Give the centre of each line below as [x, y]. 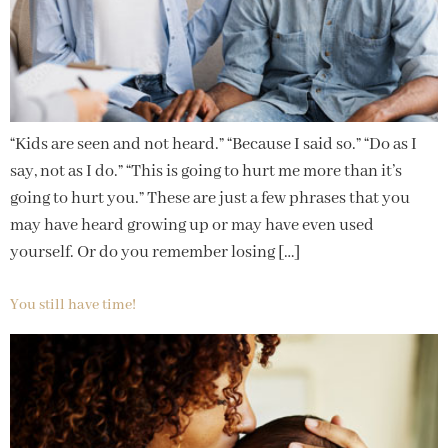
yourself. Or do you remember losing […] [155, 252]
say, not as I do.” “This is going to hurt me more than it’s [206, 171]
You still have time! [73, 305]
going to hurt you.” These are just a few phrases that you [210, 198]
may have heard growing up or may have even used [192, 225]
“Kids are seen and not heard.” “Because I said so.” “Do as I [213, 144]
